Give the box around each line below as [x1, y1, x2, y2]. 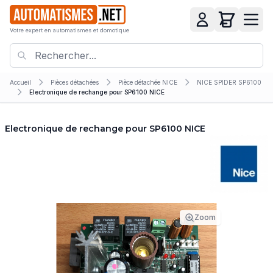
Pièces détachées [51, 78, 99, 86]
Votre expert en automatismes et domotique [10, 27, 129, 34]
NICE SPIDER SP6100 [197, 78, 261, 86]
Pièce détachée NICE [118, 78, 177, 86]
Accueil [10, 78, 31, 86]
